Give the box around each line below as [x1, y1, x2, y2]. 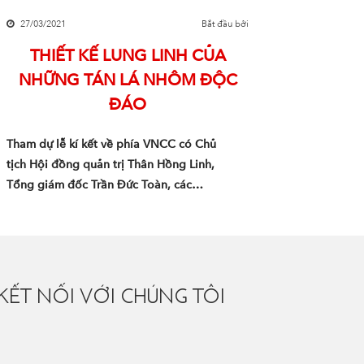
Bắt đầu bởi [201, 18, 249, 30]
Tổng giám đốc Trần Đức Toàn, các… [6, 177, 203, 193]
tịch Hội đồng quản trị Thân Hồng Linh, [6, 157, 214, 172]
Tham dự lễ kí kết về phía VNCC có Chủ [6, 136, 216, 152]
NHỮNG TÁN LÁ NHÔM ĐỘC [18, 69, 237, 91]
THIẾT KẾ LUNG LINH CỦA [29, 45, 226, 67]
